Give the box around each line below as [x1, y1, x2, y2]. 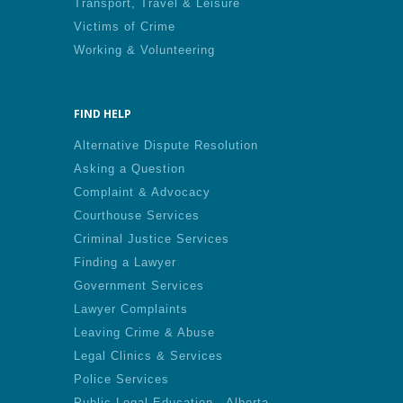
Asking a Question [74, 162, 185, 175]
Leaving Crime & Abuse [74, 326, 215, 339]
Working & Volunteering [74, 43, 215, 57]
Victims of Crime [74, 20, 175, 33]
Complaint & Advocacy [74, 185, 210, 199]
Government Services [74, 279, 204, 292]
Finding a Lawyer [74, 255, 176, 269]
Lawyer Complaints [74, 302, 188, 316]
